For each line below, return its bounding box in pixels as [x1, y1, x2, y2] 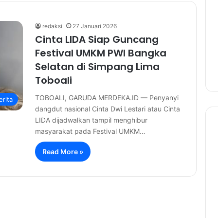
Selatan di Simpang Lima [35, 60, 160, 74]
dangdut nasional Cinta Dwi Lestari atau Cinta [35, 105, 180, 113]
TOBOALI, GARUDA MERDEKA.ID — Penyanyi [35, 93, 179, 102]
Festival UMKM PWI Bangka [35, 46, 166, 60]
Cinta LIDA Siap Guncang [35, 33, 159, 47]
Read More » [42, 147, 83, 156]
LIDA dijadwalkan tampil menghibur [35, 116, 147, 125]
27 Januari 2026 [72, 22, 117, 30]
